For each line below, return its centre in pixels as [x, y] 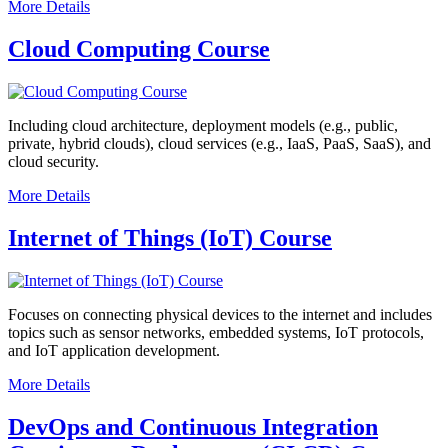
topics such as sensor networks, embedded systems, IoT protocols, [216, 332]
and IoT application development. [114, 350]
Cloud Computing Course [139, 48]
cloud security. [53, 161]
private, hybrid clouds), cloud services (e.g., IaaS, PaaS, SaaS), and [219, 143]
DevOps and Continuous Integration [193, 426]
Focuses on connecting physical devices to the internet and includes [220, 314]
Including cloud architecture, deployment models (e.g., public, [203, 125]
